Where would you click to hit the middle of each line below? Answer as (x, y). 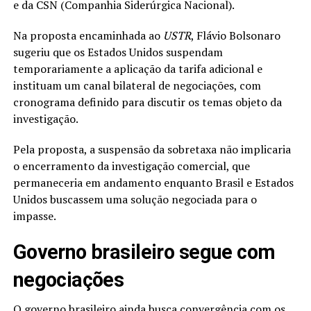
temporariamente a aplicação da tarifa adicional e (137, 69)
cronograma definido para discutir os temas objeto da (147, 102)
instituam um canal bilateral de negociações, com (137, 86)
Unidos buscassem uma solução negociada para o (135, 200)
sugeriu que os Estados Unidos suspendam (118, 52)
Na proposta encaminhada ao (88, 36)
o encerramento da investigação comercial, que (131, 166)
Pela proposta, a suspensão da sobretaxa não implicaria (152, 150)
